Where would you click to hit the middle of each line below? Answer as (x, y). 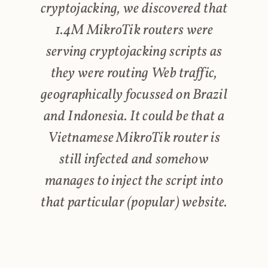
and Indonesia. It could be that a (134, 117)
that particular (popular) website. (134, 203)
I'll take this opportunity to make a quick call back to (129, 258)
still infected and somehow (134, 160)
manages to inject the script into (134, 182)
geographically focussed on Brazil (134, 95)
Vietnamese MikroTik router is (134, 138)
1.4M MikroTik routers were (134, 31)
